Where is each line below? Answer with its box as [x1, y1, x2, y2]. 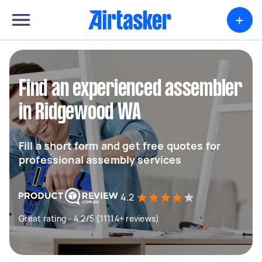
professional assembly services [19, 153, 182, 167]
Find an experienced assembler [19, 79, 242, 100]
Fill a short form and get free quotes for [19, 139, 221, 153]
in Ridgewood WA [19, 102, 141, 123]
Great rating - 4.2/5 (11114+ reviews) [19, 213, 160, 224]
